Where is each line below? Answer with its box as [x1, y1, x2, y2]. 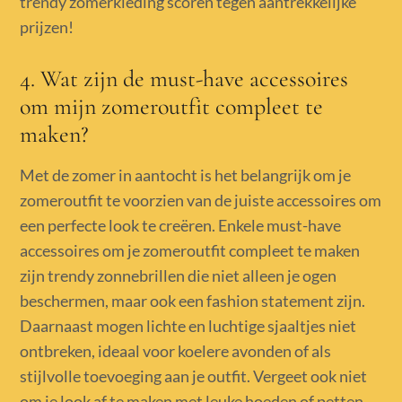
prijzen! [20, 16, 74, 37]
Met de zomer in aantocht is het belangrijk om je [20, 164, 352, 185]
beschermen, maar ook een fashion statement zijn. [20, 290, 366, 310]
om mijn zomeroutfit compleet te [20, 92, 324, 120]
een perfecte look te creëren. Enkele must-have [20, 214, 342, 235]
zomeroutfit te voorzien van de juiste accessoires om [20, 189, 382, 210]
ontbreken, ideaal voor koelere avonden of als [20, 340, 332, 361]
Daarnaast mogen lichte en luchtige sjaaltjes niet [20, 315, 357, 336]
